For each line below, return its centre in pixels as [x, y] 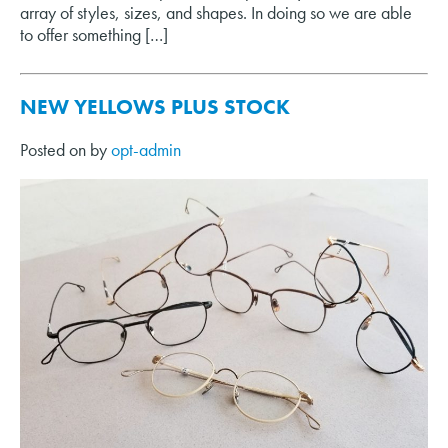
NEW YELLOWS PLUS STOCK [155, 106]
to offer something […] [94, 34]
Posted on [55, 149]
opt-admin [146, 149]
